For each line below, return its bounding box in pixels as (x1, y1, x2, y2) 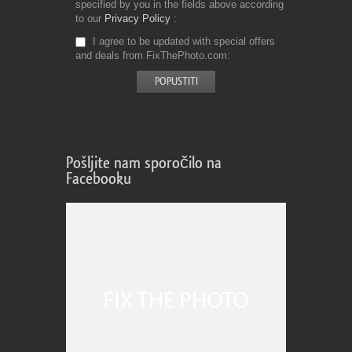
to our (75, 13, 104, 24)
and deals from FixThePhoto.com (75, 49, 227, 61)
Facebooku (66, 170, 131, 187)
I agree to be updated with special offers (90, 35, 275, 47)
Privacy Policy (104, 13, 170, 24)
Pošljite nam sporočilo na (66, 155, 222, 171)
